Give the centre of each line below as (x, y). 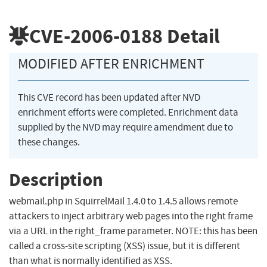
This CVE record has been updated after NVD (109, 98)
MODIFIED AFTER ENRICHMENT (111, 64)
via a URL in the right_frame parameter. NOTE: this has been (133, 231)
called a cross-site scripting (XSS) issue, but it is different (125, 246)
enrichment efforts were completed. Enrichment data (128, 113)
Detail (191, 36)
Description (56, 179)
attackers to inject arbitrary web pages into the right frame (131, 216)
